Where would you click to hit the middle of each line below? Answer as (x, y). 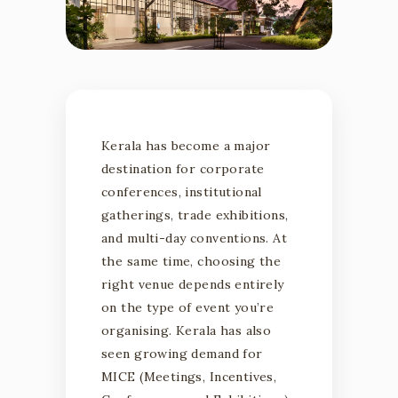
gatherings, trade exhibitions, (195, 215)
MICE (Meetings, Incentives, (189, 376)
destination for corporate (183, 168)
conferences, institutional (182, 191)
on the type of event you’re (188, 307)
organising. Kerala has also (187, 330)
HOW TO (257, 169)
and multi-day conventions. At (195, 238)
